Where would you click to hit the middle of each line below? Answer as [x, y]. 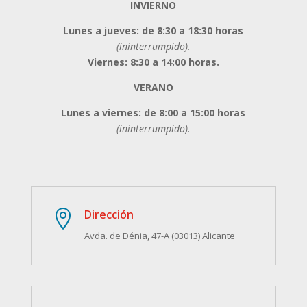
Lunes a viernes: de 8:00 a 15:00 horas [153, 112]
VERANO [153, 87]
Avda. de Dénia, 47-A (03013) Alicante [159, 235]
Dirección [109, 214]
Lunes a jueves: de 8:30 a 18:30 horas [153, 30]
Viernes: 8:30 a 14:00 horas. [153, 62]
